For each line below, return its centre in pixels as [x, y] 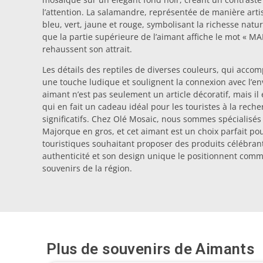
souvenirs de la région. [87, 168]
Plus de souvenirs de [121, 249]
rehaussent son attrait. [87, 49]
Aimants [225, 249]
